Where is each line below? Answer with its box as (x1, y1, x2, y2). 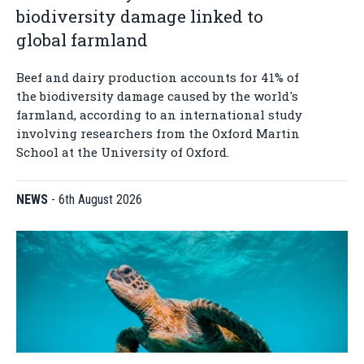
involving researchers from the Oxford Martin (16, 125, 300, 141)
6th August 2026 (58, 192, 142, 207)
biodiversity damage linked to (16, 5, 263, 28)
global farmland (16, 28, 148, 51)
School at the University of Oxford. (16, 144, 229, 160)
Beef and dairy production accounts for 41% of (16, 69, 299, 85)
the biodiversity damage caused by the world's (16, 88, 298, 104)
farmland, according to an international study (16, 106, 302, 123)
